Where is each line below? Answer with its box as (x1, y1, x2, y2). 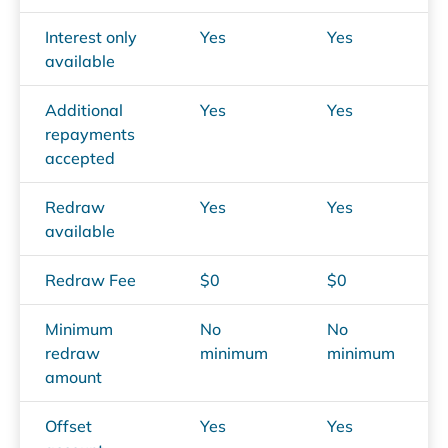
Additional (45, 99, 123, 120)
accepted (45, 147, 115, 168)
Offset (45, 415, 92, 436)
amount (45, 366, 102, 387)
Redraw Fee (45, 269, 136, 290)
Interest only (45, 26, 137, 47)
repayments (45, 123, 135, 144)
